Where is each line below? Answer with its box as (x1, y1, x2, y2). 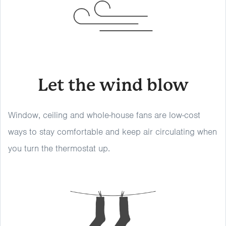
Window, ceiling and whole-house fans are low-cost (8, 109, 200, 121)
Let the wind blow (37, 75, 189, 95)
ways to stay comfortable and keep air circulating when (8, 126, 217, 137)
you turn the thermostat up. (8, 143, 110, 154)
